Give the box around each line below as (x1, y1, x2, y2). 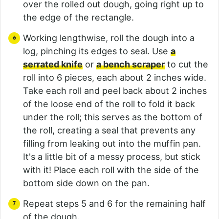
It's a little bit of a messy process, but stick (23, 151, 200, 162)
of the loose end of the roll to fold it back (23, 98, 195, 109)
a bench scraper (96, 59, 165, 69)
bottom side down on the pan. (23, 177, 150, 188)
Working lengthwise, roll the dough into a (23, 32, 195, 43)
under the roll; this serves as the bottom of (23, 111, 202, 122)
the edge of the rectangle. (23, 12, 134, 22)
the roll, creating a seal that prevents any (23, 125, 196, 135)
